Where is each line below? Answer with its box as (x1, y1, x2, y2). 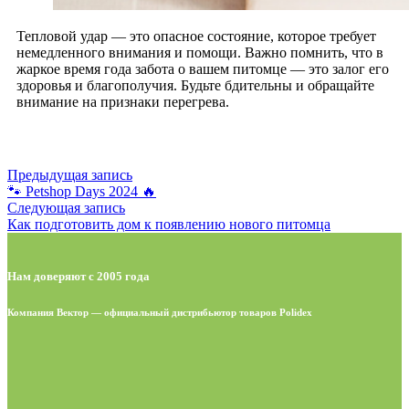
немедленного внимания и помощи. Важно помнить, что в (16, 45, 383, 61)
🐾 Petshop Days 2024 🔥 (7, 184, 156, 200)
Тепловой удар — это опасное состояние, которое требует (16, 28, 376, 45)
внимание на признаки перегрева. (16, 94, 229, 110)
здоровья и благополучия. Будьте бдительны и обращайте (16, 78, 374, 94)
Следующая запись (7, 200, 125, 216)
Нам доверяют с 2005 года (7, 269, 150, 284)
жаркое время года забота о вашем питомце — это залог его (16, 61, 389, 78)
